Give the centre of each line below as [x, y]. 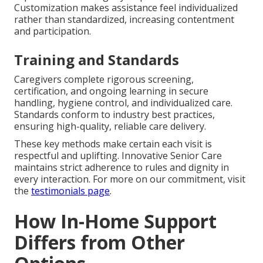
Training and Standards [97, 60]
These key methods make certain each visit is [113, 144]
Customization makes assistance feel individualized [126, 8]
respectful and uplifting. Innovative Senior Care [118, 156]
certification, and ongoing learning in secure [111, 91]
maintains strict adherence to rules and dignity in [122, 168]
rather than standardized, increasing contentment [124, 20]
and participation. [53, 31]
